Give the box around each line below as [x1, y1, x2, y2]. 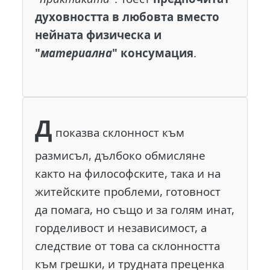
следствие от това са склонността [35, 238, 221, 254]
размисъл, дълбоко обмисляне [35, 148, 206, 163]
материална [40, 45, 113, 60]
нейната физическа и [35, 27, 162, 42]
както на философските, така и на [35, 166, 221, 181]
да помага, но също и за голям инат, [35, 202, 235, 218]
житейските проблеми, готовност [35, 184, 221, 199]
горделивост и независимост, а [35, 220, 207, 236]
